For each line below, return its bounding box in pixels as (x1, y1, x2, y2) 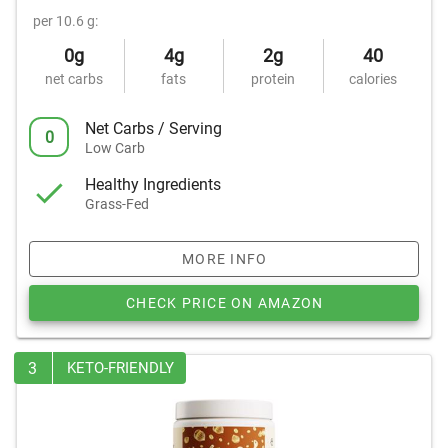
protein (251, 71, 296, 87)
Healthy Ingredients (85, 174, 221, 194)
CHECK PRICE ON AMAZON (126, 295, 324, 311)
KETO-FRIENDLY (67, 359, 174, 377)
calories (349, 71, 398, 87)
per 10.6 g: (33, 13, 98, 29)
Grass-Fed (85, 195, 149, 212)
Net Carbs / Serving (85, 118, 222, 138)
